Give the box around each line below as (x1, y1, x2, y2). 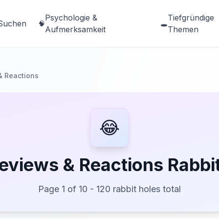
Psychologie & (45, 13, 98, 22)
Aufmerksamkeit (45, 24, 106, 34)
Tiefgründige (167, 13, 214, 22)
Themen (167, 24, 198, 34)
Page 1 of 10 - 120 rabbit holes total (38, 184, 181, 194)
